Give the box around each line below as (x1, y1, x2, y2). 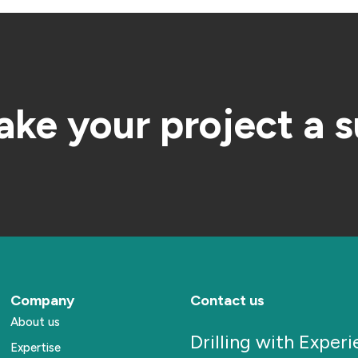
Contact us (189, 291, 265, 309)
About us (10, 314, 61, 329)
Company (10, 291, 75, 309)
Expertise (10, 340, 62, 355)
